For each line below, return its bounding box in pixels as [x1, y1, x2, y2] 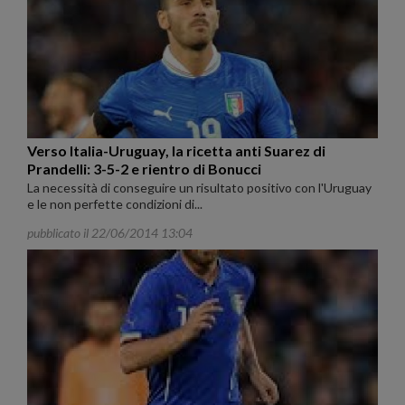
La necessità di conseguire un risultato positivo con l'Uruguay [27, 180, 372, 196]
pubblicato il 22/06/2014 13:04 [27, 225, 193, 241]
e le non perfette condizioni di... [27, 196, 202, 212]
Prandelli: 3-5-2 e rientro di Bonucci [27, 160, 261, 178]
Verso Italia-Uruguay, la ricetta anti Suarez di [27, 142, 325, 160]
